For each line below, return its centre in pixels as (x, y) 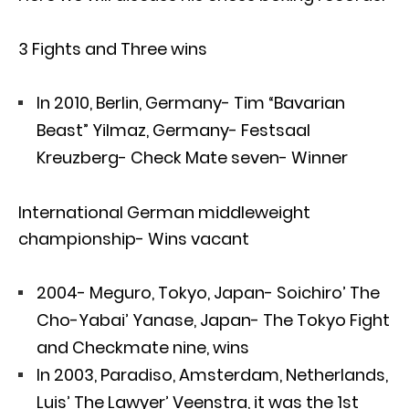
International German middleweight (164, 212)
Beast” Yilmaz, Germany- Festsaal (173, 130)
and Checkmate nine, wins (143, 347)
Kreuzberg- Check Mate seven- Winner (192, 157)
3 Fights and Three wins (113, 48)
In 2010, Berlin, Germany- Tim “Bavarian (191, 102)
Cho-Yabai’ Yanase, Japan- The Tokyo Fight (213, 320)
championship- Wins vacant (134, 238)
